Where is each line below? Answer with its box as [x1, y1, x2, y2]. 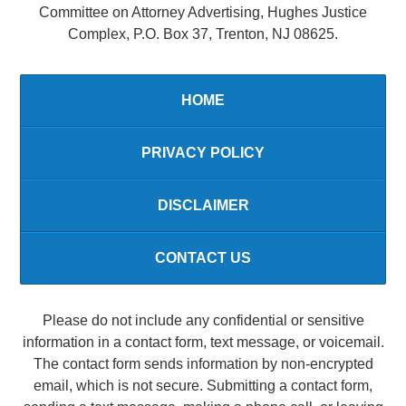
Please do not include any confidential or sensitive [42, 313, 364, 329]
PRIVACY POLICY [141, 144, 265, 160]
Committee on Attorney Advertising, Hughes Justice [39, 4, 367, 20]
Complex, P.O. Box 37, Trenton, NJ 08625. [68, 25, 338, 42]
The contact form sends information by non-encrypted [33, 356, 373, 372]
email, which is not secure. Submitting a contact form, [34, 378, 372, 394]
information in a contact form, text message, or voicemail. [22, 334, 384, 351]
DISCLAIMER [157, 197, 249, 213]
